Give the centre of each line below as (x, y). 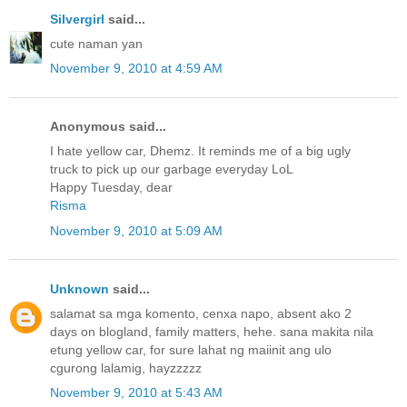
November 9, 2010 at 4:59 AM (136, 69)
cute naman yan (96, 43)
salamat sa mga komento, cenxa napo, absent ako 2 (201, 314)
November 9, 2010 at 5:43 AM (136, 393)
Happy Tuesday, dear (111, 188)
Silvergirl (77, 19)
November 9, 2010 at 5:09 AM (136, 230)
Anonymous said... (108, 127)
